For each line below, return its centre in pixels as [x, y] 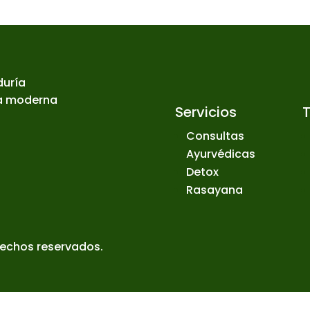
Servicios [206, 112]
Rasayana [214, 190]
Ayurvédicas [220, 154]
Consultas [215, 136]
